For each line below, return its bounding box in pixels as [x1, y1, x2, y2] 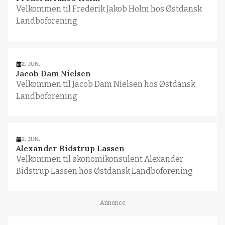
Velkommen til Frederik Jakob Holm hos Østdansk [16, 4, 202, 14]
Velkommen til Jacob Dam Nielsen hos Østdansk [16, 79, 195, 89]
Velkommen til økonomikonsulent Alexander [16, 154, 183, 164]
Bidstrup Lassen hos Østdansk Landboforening [16, 166, 193, 176]
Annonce [99, 199, 126, 206]
